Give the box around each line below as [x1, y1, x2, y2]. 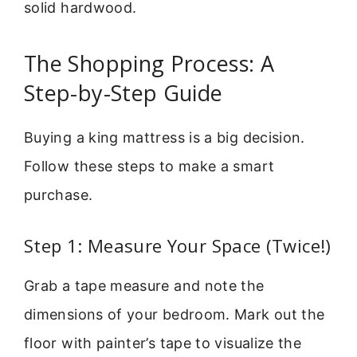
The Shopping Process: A [24, 48, 275, 78]
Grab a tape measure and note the [24, 277, 265, 294]
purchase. [24, 186, 93, 203]
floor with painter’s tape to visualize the [24, 334, 302, 351]
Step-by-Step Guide [24, 77, 223, 108]
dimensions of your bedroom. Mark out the [24, 305, 325, 323]
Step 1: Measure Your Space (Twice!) [24, 233, 331, 257]
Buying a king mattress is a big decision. [24, 128, 305, 146]
